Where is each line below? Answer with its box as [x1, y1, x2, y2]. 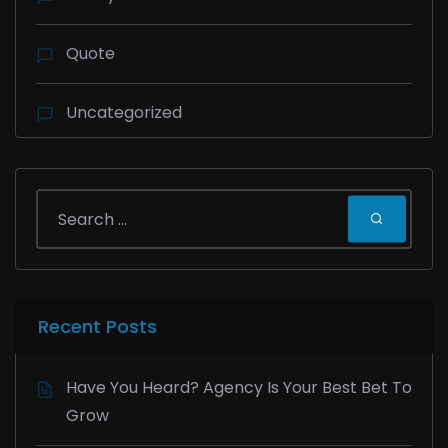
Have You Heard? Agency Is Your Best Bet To [66, 376, 412, 400]
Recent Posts [38, 314, 157, 340]
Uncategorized [66, 101, 182, 125]
